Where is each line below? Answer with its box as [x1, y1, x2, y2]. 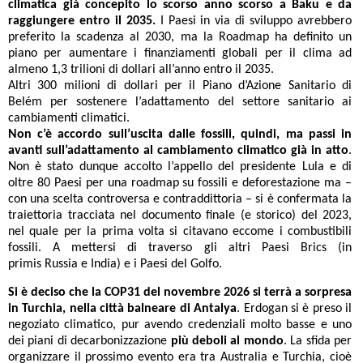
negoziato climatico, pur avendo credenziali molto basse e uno [8, 318, 352, 331]
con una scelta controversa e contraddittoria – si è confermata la [8, 193, 352, 206]
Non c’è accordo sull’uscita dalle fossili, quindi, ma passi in [8, 128, 352, 141]
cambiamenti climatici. [8, 112, 130, 125]
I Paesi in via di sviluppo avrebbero [155, 15, 352, 28]
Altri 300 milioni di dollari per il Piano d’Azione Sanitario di [8, 79, 352, 92]
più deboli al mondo [170, 335, 284, 348]
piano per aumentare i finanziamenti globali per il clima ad [8, 47, 352, 60]
